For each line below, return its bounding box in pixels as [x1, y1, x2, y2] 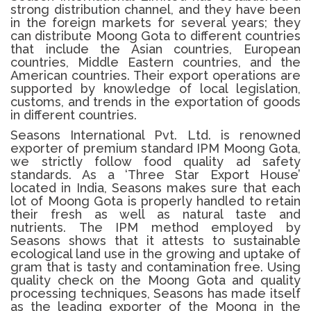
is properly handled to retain [127, 194, 301, 208]
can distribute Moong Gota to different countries [10, 28, 301, 43]
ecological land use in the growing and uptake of [10, 246, 301, 261]
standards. [10, 167, 72, 182]
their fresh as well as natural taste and [10, 207, 301, 221]
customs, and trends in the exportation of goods [10, 94, 301, 109]
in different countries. [10, 108, 137, 122]
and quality [232, 273, 301, 287]
